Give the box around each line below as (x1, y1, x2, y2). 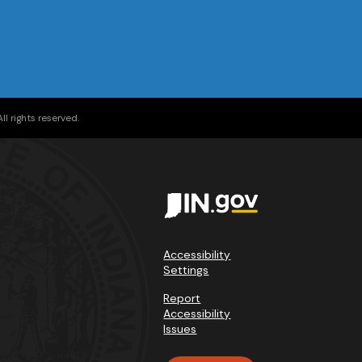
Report (163, 291, 201, 305)
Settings (163, 263, 209, 277)
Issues (163, 322, 197, 336)
